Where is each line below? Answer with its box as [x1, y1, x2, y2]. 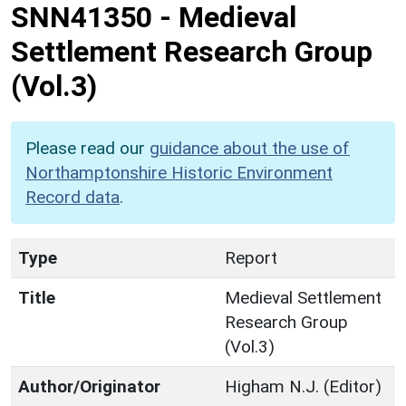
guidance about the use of [150, 137, 350, 159]
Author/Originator [18, 375, 160, 397]
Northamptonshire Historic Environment [25, 161, 333, 183]
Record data [25, 186, 120, 208]
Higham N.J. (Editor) [225, 375, 382, 397]
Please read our [25, 137, 150, 159]
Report [225, 246, 277, 268]
